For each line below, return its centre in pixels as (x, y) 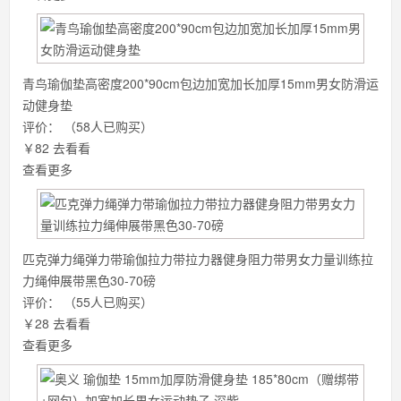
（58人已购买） (108, 126)
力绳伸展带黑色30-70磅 (89, 280)
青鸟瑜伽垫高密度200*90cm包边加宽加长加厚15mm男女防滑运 (200, 83)
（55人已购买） (108, 302)
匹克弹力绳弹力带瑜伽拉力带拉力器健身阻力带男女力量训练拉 (198, 259)
